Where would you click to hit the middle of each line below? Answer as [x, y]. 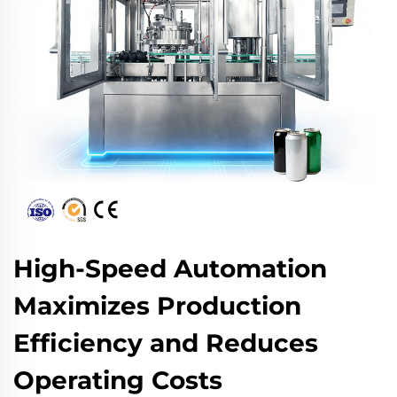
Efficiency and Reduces [166, 343]
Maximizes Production [157, 306]
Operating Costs [118, 380]
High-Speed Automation [170, 269]
